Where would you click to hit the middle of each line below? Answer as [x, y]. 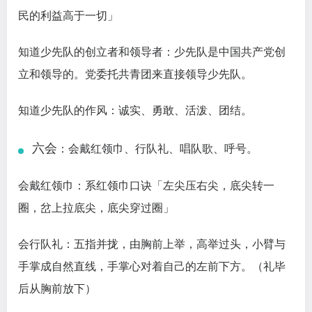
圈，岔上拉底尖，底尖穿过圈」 [96, 208]
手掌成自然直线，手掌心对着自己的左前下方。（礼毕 [152, 267]
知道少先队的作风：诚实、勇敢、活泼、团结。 [135, 111]
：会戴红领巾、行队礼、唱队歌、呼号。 [157, 149]
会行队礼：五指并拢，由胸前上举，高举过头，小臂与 [152, 244]
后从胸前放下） [57, 289]
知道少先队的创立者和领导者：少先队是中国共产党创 [152, 52]
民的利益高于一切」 [68, 16]
